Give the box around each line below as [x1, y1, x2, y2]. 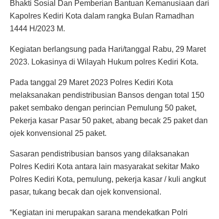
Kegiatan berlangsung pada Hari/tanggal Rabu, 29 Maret [10, 44, 206, 53]
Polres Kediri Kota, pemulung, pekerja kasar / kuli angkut [10, 175, 206, 183]
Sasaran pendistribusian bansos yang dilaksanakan [10, 149, 189, 158]
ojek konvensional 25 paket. [10, 129, 107, 137]
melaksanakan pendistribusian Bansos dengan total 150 [10, 90, 204, 99]
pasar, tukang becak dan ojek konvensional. [10, 187, 161, 196]
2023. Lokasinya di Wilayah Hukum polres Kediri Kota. [10, 57, 198, 66]
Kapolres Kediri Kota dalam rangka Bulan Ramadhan [10, 11, 194, 20]
